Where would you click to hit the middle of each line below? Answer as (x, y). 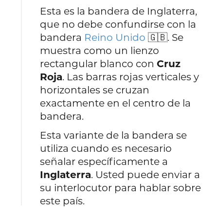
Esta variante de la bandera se (114, 135)
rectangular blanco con (99, 63)
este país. (63, 201)
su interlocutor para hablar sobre (121, 188)
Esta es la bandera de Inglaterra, (119, 11)
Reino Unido (115, 37)
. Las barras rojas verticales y (131, 76)
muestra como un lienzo (100, 50)
